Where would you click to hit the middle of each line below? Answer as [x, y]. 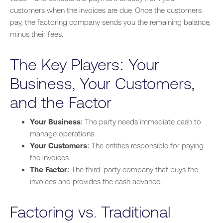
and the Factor [61, 103]
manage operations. [63, 134]
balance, [197, 22]
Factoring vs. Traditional [90, 212]
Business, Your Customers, [102, 84]
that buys [170, 170]
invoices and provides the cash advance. [96, 182]
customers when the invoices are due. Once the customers [106, 10]
